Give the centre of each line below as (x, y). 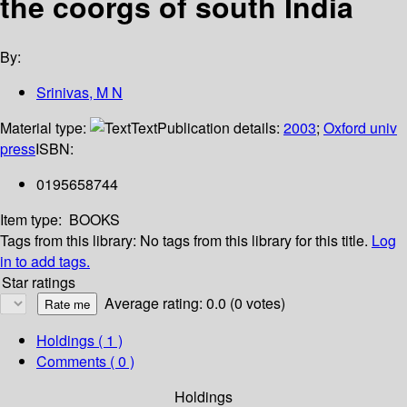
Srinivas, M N (79, 93)
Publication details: (220, 128)
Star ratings (39, 283)
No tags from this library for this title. (254, 241)
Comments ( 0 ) (85, 362)
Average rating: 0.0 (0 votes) (195, 303)
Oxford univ (360, 128)
